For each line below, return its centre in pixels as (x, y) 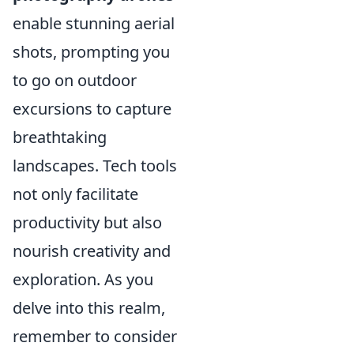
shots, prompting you (91, 52)
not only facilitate (75, 194)
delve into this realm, (89, 308)
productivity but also (87, 222)
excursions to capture (92, 109)
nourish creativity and (92, 251)
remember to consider (95, 336)
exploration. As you (83, 279)
